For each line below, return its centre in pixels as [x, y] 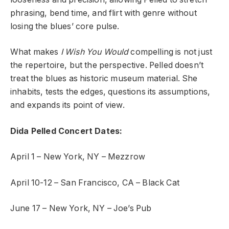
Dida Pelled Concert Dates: [66, 131]
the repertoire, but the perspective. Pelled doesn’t [107, 65]
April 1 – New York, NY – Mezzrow [78, 157]
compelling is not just [170, 52]
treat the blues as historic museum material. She [104, 79]
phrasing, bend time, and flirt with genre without [104, 13]
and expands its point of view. [67, 105]
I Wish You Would [95, 52]
